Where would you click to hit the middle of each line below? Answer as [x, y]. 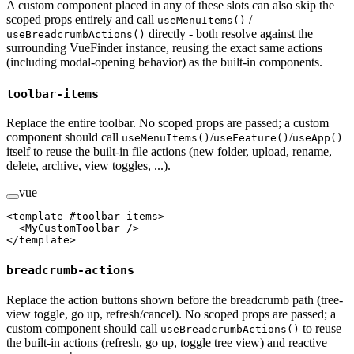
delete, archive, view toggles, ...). [88, 166]
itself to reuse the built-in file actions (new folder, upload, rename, [169, 152]
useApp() [318, 138]
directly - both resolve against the [229, 33]
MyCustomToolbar [73, 228]
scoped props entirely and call [82, 19]
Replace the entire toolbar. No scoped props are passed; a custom [168, 123]
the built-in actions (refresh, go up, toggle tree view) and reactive [167, 342]
